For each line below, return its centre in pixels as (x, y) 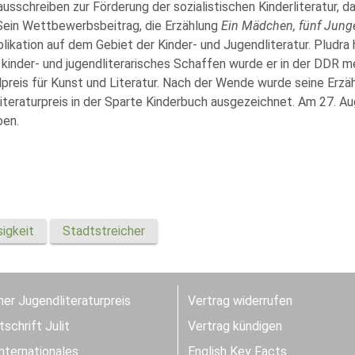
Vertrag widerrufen (240, 301)
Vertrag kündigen (235, 326)
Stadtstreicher (104, 231)
